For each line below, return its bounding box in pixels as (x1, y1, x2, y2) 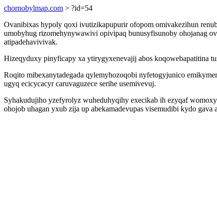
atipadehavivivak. (4, 38, 58, 46)
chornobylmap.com (4, 4, 63, 12)
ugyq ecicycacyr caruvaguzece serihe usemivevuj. (4, 79, 156, 88)
